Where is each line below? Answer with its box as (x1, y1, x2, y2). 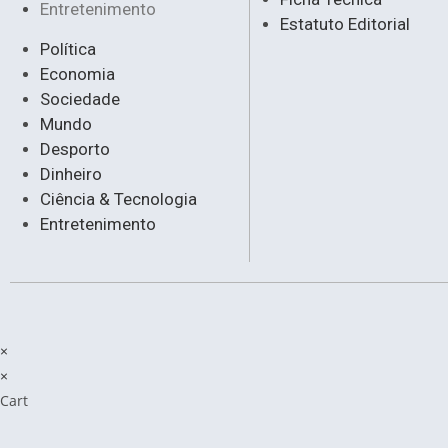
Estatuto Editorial (280, 13, 411, 34)
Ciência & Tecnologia (40, 188, 197, 209)
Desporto (40, 138, 110, 159)
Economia (40, 63, 115, 84)
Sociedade (40, 88, 120, 109)
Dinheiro (40, 163, 102, 184)
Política (40, 38, 96, 59)
